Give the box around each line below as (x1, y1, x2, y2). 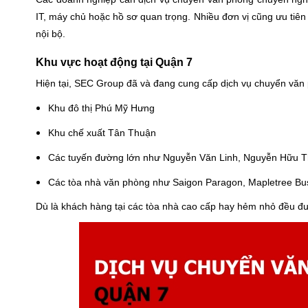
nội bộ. (36, 28, 65, 40)
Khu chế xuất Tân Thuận (48, 127, 156, 139)
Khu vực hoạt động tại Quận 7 (36, 56, 192, 69)
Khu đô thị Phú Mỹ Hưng (48, 102, 155, 114)
